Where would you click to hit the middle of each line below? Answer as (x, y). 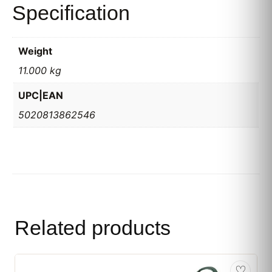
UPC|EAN (41, 95)
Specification (71, 13)
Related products (93, 227)
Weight (35, 51)
